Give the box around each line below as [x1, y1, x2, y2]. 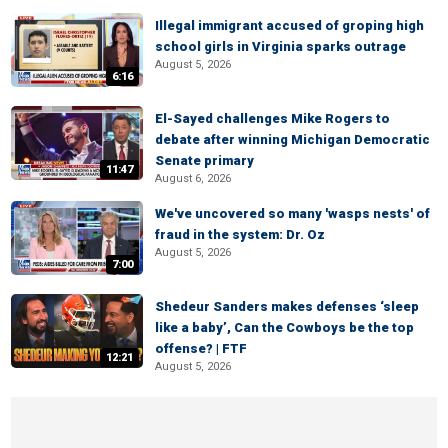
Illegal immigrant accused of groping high [155, 18, 424, 33]
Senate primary [155, 153, 254, 168]
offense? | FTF [155, 341, 247, 356]
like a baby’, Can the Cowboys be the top [155, 320, 414, 335]
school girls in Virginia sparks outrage [155, 39, 406, 54]
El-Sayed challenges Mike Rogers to [155, 111, 390, 126]
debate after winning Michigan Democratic [155, 132, 430, 147]
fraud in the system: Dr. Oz [155, 227, 325, 242]
